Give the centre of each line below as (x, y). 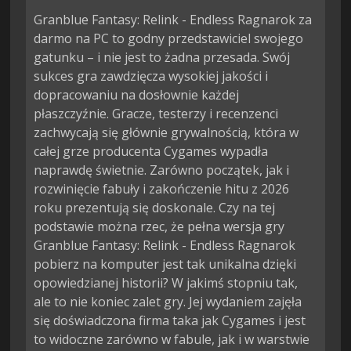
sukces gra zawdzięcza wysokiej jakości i (151, 76)
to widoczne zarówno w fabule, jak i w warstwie (172, 339)
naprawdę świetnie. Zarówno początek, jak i (162, 170)
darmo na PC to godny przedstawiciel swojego (169, 38)
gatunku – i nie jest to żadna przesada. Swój (162, 57)
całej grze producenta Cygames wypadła (151, 151)
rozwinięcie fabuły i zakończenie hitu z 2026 (162, 188)
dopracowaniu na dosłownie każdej (137, 94)
